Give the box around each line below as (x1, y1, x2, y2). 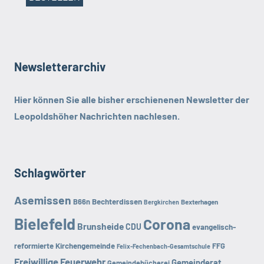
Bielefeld (14, 213, 75, 233)
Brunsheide (77, 220, 124, 232)
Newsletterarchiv (14, 59, 105, 74)
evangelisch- (192, 222, 236, 232)
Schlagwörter (14, 165, 86, 180)
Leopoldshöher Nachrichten (14, 110, 132, 121)
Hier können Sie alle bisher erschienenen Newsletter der (14, 93, 249, 105)
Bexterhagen (181, 197, 218, 206)
